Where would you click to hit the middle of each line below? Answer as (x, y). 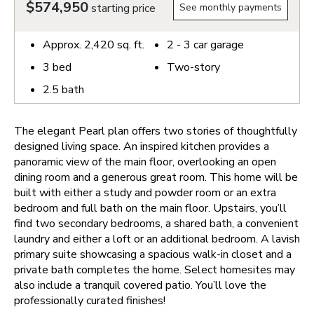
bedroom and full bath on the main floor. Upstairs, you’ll (150, 208)
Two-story (193, 67)
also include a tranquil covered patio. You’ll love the (140, 285)
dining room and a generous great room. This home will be (156, 177)
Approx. (63, 45)
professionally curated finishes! (90, 301)
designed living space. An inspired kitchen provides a (142, 146)
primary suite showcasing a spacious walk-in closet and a (153, 254)
